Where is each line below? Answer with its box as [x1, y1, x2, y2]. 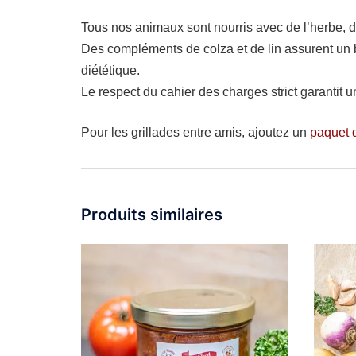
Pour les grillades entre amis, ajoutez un [81, 125, 310, 139]
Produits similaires [81, 204, 222, 224]
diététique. [81, 63, 140, 77]
